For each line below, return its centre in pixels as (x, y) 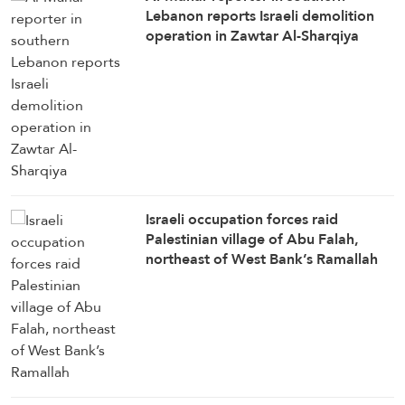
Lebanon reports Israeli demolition (260, 16)
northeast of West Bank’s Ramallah (262, 259)
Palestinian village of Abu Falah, (253, 240)
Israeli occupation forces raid (242, 220)
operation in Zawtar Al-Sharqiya (253, 36)
